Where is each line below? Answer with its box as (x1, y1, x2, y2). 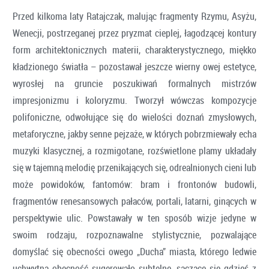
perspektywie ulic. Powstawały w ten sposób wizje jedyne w (13, 211, 256, 225)
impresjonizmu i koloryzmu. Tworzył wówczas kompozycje (13, 93, 256, 107)
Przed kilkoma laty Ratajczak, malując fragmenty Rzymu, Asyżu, (13, 9, 256, 23)
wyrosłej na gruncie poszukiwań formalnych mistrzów (13, 76, 256, 90)
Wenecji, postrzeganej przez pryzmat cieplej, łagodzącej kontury (13, 26, 256, 40)
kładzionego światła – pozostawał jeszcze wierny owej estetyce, (13, 59, 256, 73)
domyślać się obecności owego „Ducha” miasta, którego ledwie (13, 244, 256, 258)
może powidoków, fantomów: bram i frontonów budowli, (13, 177, 256, 191)
